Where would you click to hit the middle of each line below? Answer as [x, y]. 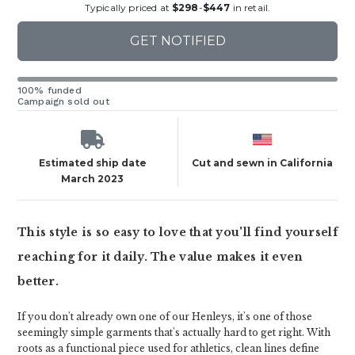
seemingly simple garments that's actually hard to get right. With [174, 332]
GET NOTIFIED [177, 41]
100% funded [50, 90]
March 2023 [93, 179]
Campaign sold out [63, 101]
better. [38, 281]
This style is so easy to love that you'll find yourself [177, 232]
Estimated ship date [92, 163]
